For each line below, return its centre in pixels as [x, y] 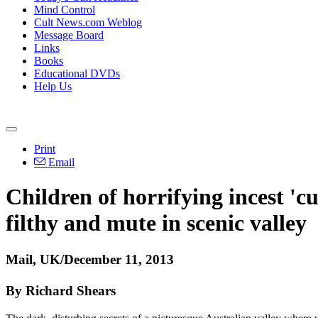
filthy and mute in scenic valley [156, 223]
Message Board [69, 35]
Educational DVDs [77, 73]
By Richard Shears [61, 290]
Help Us [53, 86]
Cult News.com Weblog [88, 22]
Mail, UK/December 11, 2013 [90, 259]
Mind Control [65, 10]
